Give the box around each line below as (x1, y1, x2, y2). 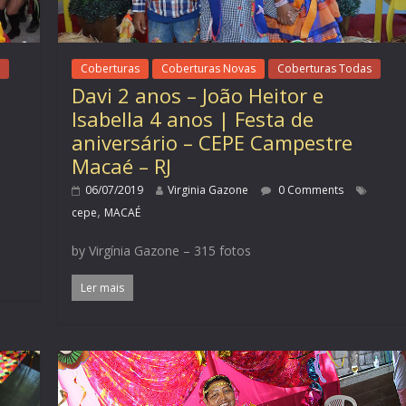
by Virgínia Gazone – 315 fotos (72, 242, 252, 260)
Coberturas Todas (277, 61, 372, 77)
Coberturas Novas (161, 61, 256, 77)
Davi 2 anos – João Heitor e (72, 82, 324, 110)
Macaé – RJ (72, 152, 172, 180)
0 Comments (275, 182, 344, 198)
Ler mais (81, 280, 125, 296)
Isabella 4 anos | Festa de (72, 105, 314, 133)
